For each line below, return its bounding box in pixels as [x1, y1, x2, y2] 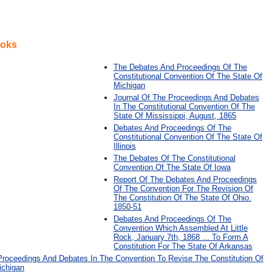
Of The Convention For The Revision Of [114, 184, 253, 193]
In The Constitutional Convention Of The [114, 102, 255, 111]
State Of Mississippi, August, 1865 [114, 111, 236, 120]
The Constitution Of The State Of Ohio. [114, 193, 251, 202]
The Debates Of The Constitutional [114, 154, 236, 163]
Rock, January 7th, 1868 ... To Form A [114, 233, 248, 242]
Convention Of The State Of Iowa [114, 163, 231, 172]
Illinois [114, 141, 136, 151]
